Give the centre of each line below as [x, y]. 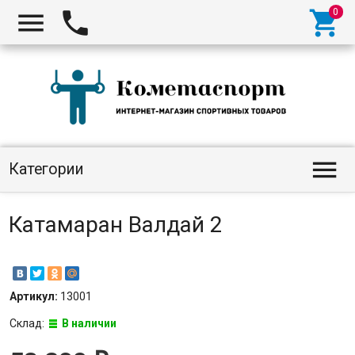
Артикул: [34, 297]
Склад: [28, 324]
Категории [46, 169]
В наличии [89, 324]
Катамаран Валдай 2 [115, 225]
